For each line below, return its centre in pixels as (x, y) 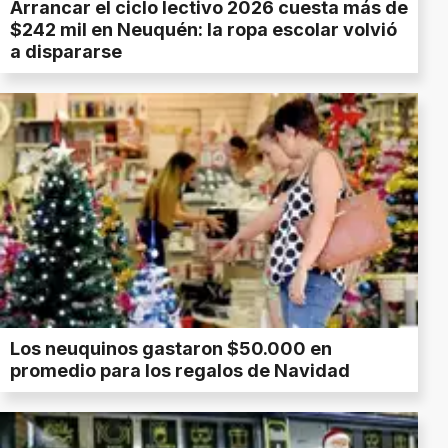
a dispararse (66, 52)
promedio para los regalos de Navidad (180, 371)
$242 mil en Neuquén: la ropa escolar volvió (203, 30)
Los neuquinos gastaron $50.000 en (171, 349)
